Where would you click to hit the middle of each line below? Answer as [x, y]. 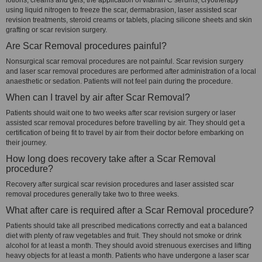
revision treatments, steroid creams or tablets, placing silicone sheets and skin [129, 20]
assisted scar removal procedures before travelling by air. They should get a [125, 123]
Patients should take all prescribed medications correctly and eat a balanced [127, 226]
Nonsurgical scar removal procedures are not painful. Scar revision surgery [125, 61]
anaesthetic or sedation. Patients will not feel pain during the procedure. [122, 81]
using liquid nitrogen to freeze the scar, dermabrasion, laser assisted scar [121, 10]
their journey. [26, 143]
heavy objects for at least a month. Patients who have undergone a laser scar [127, 256]
